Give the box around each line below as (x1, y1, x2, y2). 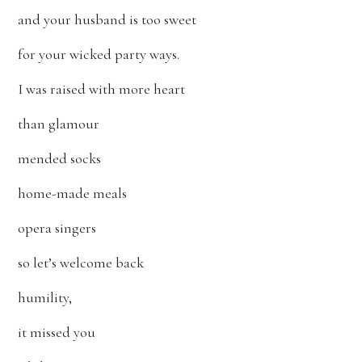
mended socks (18, 149, 101, 167)
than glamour (18, 115, 99, 133)
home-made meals (18, 184, 127, 202)
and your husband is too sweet (18, 11, 196, 28)
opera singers (18, 219, 99, 237)
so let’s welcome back (18, 254, 144, 271)
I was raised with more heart (18, 80, 185, 98)
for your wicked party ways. (18, 45, 179, 63)
